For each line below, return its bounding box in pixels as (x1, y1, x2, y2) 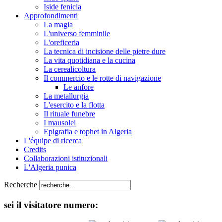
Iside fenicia (44, 2, 81, 11)
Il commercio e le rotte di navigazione (44, 74, 161, 83)
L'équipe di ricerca (24, 136, 82, 145)
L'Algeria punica (24, 163, 76, 172)
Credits (24, 145, 46, 154)
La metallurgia (44, 92, 89, 101)
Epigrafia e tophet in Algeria (44, 127, 132, 136)
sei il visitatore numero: (4, 200, 98, 211)
